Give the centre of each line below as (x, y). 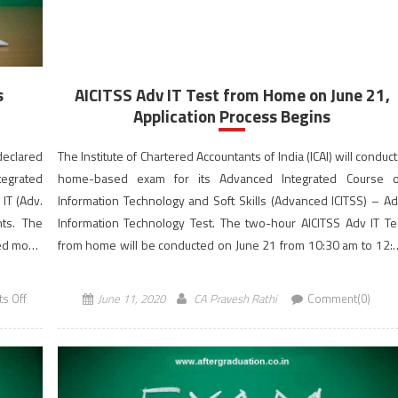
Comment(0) (338, 298)
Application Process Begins (232, 116)
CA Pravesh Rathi (235, 298)
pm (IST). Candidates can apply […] (148, 267)
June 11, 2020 (131, 298)
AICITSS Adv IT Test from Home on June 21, (232, 95)
